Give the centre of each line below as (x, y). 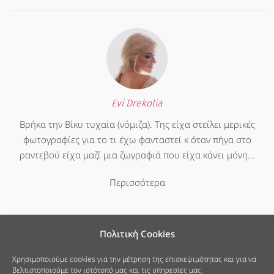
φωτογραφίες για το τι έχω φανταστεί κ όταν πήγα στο (137, 139)
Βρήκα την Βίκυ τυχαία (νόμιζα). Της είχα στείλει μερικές (137, 124)
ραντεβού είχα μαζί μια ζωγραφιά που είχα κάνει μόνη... (137, 155)
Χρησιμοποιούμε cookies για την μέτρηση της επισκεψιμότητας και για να (134, 259)
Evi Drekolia (137, 103)
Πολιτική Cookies (137, 234)
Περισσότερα (137, 182)
